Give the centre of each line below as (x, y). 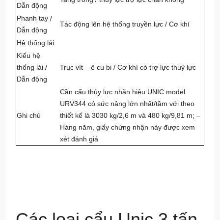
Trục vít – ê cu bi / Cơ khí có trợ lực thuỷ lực (128, 68)
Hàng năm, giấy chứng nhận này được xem (127, 127)
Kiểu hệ (28, 56)
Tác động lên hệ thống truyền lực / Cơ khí (125, 24)
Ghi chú (29, 116)
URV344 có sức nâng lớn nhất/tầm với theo (127, 104)
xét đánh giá (79, 139)
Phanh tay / (34, 18)
